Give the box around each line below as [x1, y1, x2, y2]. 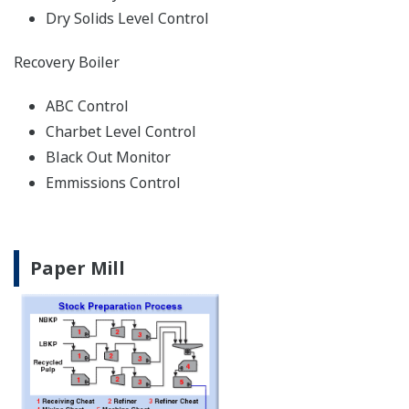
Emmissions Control [46, 173, 181, 194]
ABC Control [46, 96, 129, 117]
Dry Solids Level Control [46, 8, 209, 29]
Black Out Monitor [46, 147, 171, 168]
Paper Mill [30, 256, 125, 281]
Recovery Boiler [14, 52, 120, 73]
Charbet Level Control [46, 121, 196, 142]
